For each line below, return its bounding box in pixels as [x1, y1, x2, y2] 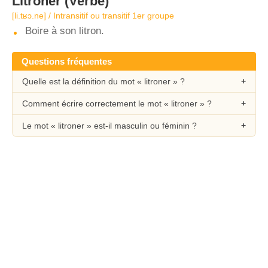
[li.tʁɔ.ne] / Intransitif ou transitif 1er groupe [12, 11, 174, 20]
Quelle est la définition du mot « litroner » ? [22, 77, 185, 86]
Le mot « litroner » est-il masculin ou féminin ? [22, 121, 197, 130]
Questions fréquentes [22, 56, 112, 66]
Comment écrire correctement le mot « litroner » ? [22, 99, 212, 108]
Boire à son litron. [25, 25, 104, 36]
